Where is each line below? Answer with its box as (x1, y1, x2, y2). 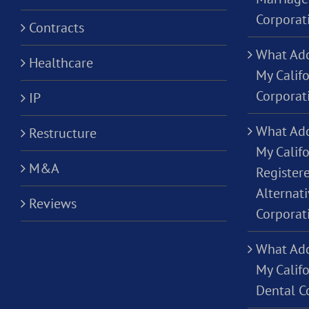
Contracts (29, 19, 84, 37)
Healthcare (29, 54, 93, 72)
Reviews (29, 195, 77, 213)
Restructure (29, 124, 97, 143)
